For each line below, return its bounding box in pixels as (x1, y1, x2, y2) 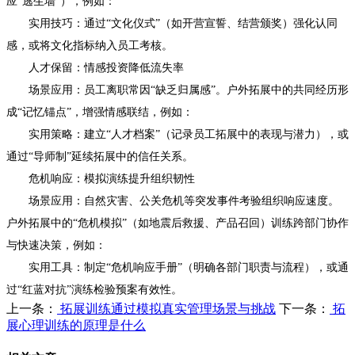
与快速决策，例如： (6, 239, 106, 251)
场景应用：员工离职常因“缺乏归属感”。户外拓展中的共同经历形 (6, 83, 349, 96)
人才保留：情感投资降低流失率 (6, 61, 184, 74)
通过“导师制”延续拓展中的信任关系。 (6, 150, 193, 162)
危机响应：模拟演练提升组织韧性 (6, 172, 195, 185)
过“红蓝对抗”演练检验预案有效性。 (6, 283, 182, 296)
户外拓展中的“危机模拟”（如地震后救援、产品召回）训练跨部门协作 (6, 216, 349, 229)
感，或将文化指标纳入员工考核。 (6, 39, 173, 52)
